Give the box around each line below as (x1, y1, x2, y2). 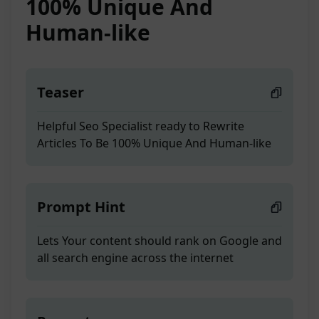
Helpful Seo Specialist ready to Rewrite (37, 118, 244, 135)
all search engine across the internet (37, 250, 234, 266)
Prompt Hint (37, 197, 125, 217)
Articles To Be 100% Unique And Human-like (37, 135, 271, 152)
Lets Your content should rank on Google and (37, 233, 282, 249)
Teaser (37, 83, 84, 103)
